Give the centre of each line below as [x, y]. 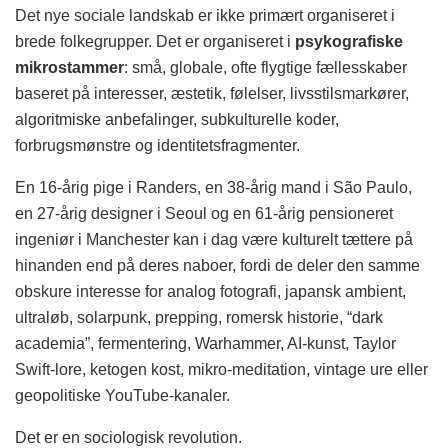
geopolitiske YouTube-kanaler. [122, 395]
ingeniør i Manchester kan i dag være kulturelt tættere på [214, 239]
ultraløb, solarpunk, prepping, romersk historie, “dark [199, 317]
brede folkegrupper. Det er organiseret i [155, 41]
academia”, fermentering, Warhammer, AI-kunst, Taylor [205, 343]
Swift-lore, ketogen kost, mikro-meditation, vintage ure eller [221, 369]
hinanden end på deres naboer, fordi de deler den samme [217, 265]
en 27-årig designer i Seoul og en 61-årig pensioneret [204, 213]
